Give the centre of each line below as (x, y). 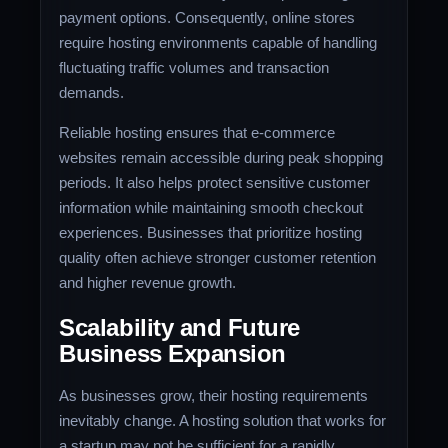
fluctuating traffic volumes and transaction (194, 67)
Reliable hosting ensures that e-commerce (197, 133)
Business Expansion (172, 353)
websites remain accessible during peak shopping (221, 158)
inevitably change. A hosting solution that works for (223, 420)
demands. (92, 92)
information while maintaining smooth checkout (211, 208)
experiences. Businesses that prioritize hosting (211, 233)
